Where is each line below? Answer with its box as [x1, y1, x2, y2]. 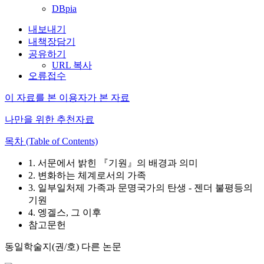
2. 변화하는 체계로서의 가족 [28, 170, 146, 180]
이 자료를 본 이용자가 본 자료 [5, 93, 130, 103]
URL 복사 [52, 60, 92, 70]
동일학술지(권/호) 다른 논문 [5, 242, 121, 252]
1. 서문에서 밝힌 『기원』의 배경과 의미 [28, 158, 198, 168]
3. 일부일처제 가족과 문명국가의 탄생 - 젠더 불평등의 [28, 183, 253, 193]
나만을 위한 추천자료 [5, 114, 94, 124]
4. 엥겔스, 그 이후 [28, 207, 101, 217]
